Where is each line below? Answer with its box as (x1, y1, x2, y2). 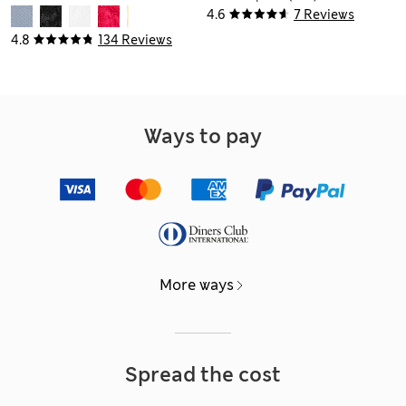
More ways (159, 275, 234, 295)
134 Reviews (98, 32, 172, 49)
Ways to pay (144, 123, 262, 150)
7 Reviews (294, 6, 354, 24)
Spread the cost (125, 362, 281, 389)
